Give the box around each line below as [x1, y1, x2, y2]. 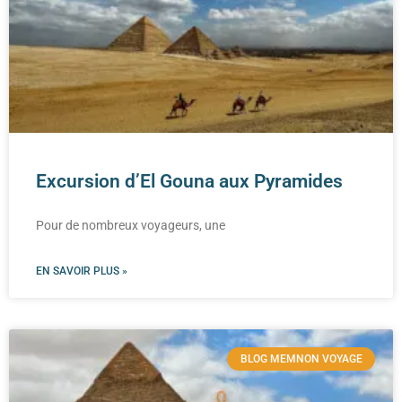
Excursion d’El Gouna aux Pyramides [36, 170, 343, 192]
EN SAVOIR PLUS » [36, 264, 127, 277]
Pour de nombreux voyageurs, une [36, 217, 225, 232]
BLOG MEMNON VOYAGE [240, 353, 363, 365]
